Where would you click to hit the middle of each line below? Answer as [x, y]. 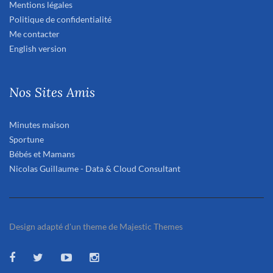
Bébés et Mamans [42, 154]
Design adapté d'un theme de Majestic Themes [96, 227]
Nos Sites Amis [52, 92]
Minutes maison [39, 125]
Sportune [27, 140]
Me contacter [34, 34]
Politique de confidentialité [60, 19]
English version [38, 49]
